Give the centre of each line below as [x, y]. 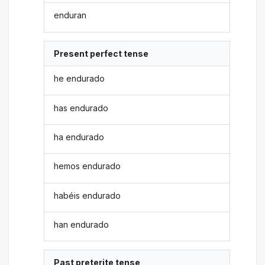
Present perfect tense [101, 53]
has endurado [81, 108]
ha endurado [79, 137]
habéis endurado [88, 195]
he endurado [80, 79]
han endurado [82, 225]
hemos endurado [88, 166]
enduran [70, 15]
